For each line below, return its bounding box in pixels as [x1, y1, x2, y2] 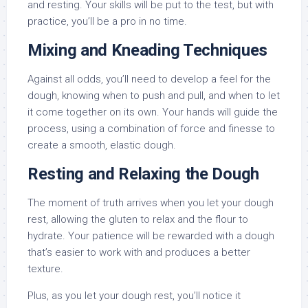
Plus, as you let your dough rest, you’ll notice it [27, 289, 241, 302]
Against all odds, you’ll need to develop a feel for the [27, 73, 271, 86]
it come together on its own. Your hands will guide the [27, 106, 278, 119]
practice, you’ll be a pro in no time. [27, 15, 187, 28]
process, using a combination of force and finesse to [27, 122, 275, 135]
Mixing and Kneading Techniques [27, 41, 267, 60]
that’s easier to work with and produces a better [27, 246, 250, 259]
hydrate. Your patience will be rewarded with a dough [27, 230, 274, 243]
